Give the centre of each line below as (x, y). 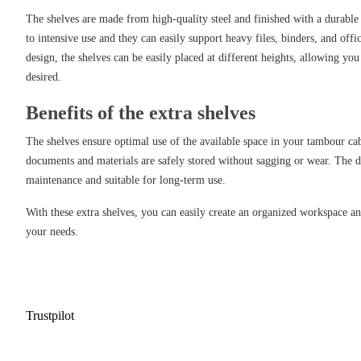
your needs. (52, 231)
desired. (44, 77)
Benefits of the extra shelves (141, 112)
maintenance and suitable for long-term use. (126, 180)
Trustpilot (50, 315)
